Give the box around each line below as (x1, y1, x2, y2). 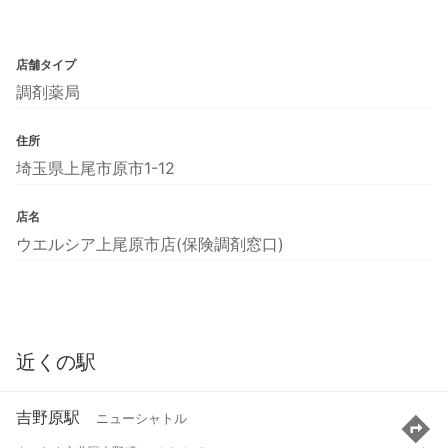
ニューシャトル (96, 411, 187, 427)
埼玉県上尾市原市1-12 (16, 157, 175, 178)
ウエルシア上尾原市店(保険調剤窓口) (16, 233, 284, 254)
